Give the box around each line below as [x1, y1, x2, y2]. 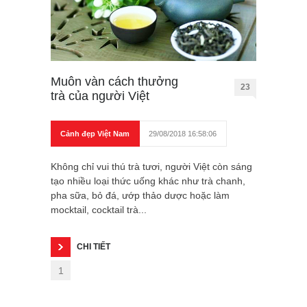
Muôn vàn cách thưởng [51, 74, 178, 88]
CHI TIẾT [77, 241, 110, 251]
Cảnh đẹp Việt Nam [60, 129, 130, 138]
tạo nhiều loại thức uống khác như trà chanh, [51, 175, 245, 186]
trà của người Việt [51, 88, 149, 103]
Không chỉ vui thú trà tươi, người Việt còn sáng [51, 160, 252, 172]
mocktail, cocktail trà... [51, 204, 147, 215]
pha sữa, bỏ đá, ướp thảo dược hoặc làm [51, 189, 230, 201]
